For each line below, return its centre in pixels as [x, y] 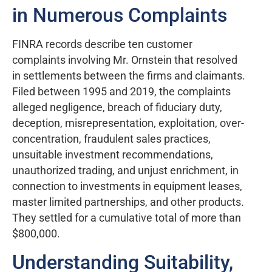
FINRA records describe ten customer [102, 45]
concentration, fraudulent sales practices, [111, 139]
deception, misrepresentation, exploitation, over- [128, 124]
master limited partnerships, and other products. [128, 202]
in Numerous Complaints [120, 15]
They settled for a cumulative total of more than [127, 218]
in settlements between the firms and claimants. [129, 76]
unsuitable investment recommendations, [113, 155]
